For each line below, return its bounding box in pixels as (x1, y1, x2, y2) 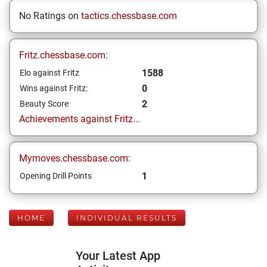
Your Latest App (76, 249, 160, 263)
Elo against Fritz (20, 68, 79, 77)
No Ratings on (19, 10, 81, 21)
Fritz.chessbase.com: (19, 49, 108, 61)
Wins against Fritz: (20, 83, 88, 93)
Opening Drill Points (20, 171, 92, 181)
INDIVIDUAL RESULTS (76, 213, 177, 222)
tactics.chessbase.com (81, 10, 177, 21)
